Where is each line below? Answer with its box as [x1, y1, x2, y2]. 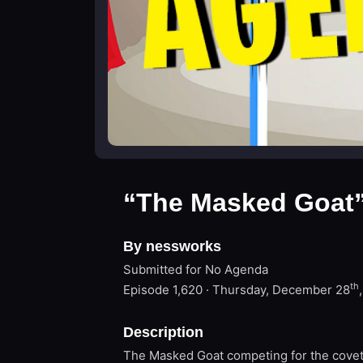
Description [123, 324, 203, 340]
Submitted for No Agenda [123, 262, 268, 277]
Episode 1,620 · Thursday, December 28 [123, 282, 350, 297]
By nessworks [123, 238, 221, 254]
